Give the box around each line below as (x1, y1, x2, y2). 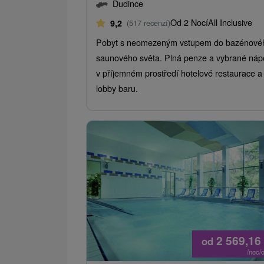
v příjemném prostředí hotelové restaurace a (96, 66, 262, 79)
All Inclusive (208, 15, 252, 28)
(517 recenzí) (127, 16, 170, 28)
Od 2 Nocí (170, 15, 208, 28)
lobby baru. (96, 81, 138, 94)
